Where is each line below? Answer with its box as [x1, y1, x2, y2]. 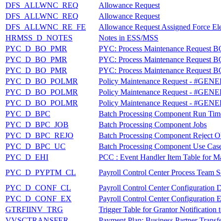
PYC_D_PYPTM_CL [5, 168, 76, 177]
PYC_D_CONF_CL [5, 183, 71, 192]
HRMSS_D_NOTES [5, 33, 73, 42]
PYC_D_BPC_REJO [5, 131, 74, 140]
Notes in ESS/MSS [99, 33, 158, 42]
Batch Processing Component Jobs [99, 120, 207, 129]
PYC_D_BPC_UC [5, 142, 66, 150]
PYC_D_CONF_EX [5, 194, 72, 203]
